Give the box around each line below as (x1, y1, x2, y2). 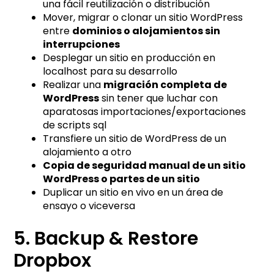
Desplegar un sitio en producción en (43, 50, 216, 65)
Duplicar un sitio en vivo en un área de (43, 185, 224, 199)
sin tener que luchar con (99, 91, 218, 105)
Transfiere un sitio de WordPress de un (43, 131, 227, 146)
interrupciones (43, 37, 120, 51)
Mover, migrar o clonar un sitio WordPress (43, 10, 243, 24)
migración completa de (103, 77, 228, 92)
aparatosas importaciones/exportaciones (43, 104, 246, 119)
